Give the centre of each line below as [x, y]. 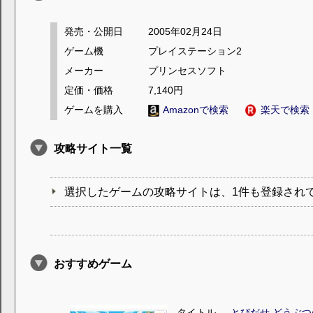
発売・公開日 [94, 31]
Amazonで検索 [196, 110]
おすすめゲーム [93, 264]
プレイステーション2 [195, 51]
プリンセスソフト [187, 71]
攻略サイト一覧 [93, 149]
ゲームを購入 [94, 110]
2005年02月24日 [185, 31]
